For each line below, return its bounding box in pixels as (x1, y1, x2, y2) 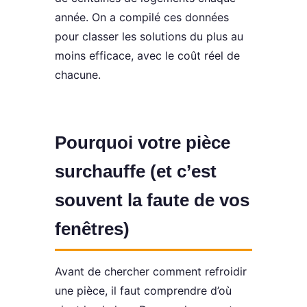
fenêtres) (55, 218, 130, 239)
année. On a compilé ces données (55, 10, 229, 24)
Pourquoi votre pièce (55, 132, 230, 153)
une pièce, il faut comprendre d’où (55, 283, 232, 297)
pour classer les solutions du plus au (55, 29, 243, 43)
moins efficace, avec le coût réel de (55, 48, 240, 62)
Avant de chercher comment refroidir (55, 264, 247, 278)
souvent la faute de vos (55, 189, 249, 210)
